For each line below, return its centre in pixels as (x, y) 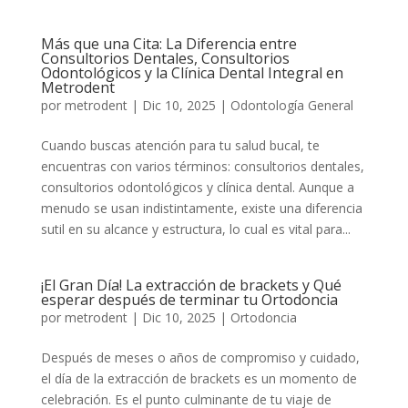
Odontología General (291, 105)
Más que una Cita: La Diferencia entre (168, 44)
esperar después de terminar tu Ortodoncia (189, 300)
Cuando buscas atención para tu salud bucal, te (180, 145)
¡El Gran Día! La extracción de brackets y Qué (191, 285)
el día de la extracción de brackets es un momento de (199, 378)
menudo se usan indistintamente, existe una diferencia (201, 208)
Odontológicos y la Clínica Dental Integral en (192, 73)
